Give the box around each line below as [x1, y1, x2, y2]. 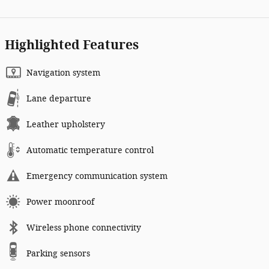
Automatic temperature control [26, 145, 154, 156]
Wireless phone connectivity [26, 222, 141, 233]
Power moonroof [26, 196, 94, 207]
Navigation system [26, 67, 100, 78]
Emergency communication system [26, 171, 168, 181]
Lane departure [26, 93, 91, 104]
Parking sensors [26, 248, 90, 259]
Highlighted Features [5, 37, 139, 52]
